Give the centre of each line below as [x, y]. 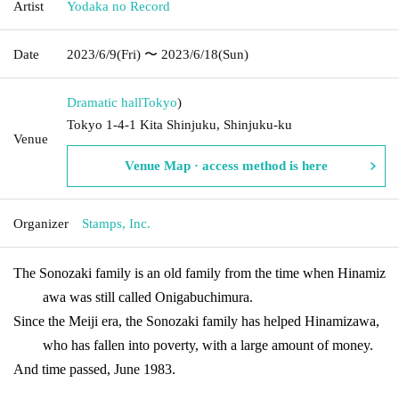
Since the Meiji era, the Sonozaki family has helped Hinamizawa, [196, 321]
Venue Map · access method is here [226, 165]
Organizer [41, 223]
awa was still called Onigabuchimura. [148, 297]
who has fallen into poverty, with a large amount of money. [208, 345]
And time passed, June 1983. [94, 369]
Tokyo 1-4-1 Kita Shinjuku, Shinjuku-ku [179, 124]
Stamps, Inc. [116, 223]
